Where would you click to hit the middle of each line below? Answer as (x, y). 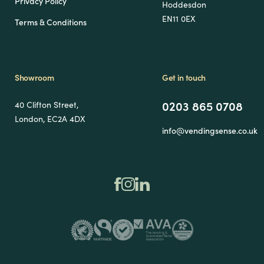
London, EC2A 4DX (50, 118)
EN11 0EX (179, 18)
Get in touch (184, 77)
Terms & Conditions (51, 22)
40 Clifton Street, (47, 104)
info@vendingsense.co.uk (210, 130)
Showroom (34, 77)
